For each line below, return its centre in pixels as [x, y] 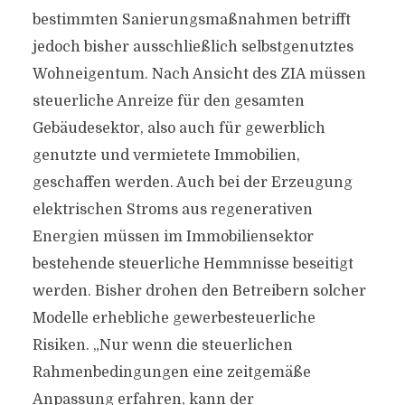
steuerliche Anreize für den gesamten [168, 101]
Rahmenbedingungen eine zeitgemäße [171, 372]
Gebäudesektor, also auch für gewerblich [179, 128]
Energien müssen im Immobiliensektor [173, 237]
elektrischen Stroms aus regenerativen [172, 210]
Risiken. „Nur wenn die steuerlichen [162, 345]
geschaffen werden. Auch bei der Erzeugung [192, 183]
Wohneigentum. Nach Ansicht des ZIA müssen [199, 74]
